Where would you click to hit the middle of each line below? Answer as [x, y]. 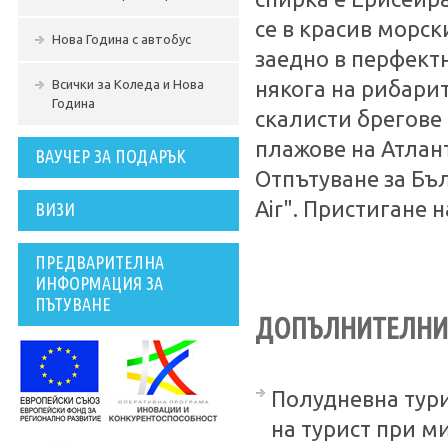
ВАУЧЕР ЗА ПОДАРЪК [110, 156]
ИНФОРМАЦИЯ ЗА [99, 283]
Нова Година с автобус [121, 39]
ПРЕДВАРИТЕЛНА [99, 262]
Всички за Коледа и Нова [128, 84]
